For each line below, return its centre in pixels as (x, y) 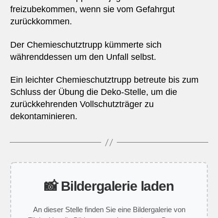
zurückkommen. (41, 22)
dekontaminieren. (44, 117)
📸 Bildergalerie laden (109, 186)
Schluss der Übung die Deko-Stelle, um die (93, 92)
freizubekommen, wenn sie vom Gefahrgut (92, 9)
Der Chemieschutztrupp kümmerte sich (86, 45)
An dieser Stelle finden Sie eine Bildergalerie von (109, 210)
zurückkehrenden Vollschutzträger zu (82, 104)
